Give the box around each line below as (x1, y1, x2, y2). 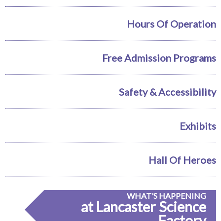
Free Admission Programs (102, 52, 216, 64)
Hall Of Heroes (148, 154, 216, 166)
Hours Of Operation (127, 18, 216, 30)
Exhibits (180, 120, 216, 132)
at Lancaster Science (81, 198, 206, 216)
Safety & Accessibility (119, 86, 216, 98)
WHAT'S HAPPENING (127, 191, 206, 201)
